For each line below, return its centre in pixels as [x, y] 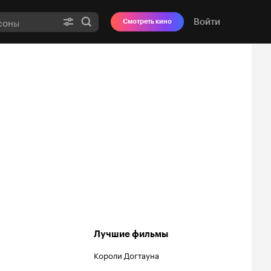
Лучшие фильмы [131, 234]
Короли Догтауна [126, 255]
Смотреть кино [147, 21]
